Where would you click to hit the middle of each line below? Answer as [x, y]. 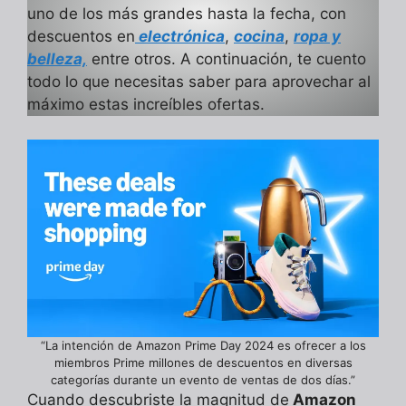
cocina [259, 37]
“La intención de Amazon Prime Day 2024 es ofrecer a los [203, 345]
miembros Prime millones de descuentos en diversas [203, 362]
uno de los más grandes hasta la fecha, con [187, 14]
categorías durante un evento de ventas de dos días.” [203, 379]
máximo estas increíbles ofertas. [146, 105]
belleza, [57, 59]
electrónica [180, 37]
